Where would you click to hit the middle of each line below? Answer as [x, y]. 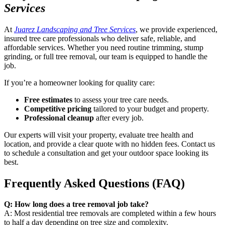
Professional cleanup [59, 118]
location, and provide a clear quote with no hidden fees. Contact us [109, 144]
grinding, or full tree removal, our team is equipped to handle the [106, 56]
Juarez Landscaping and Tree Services [75, 29]
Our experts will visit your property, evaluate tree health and [99, 135]
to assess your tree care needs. [121, 99]
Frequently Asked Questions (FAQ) [94, 183]
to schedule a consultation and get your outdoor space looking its [106, 153]
